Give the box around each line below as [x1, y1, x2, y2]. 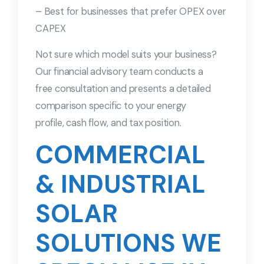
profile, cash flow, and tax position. [35, 117, 181, 130]
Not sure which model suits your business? [35, 48, 217, 61]
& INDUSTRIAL [35, 168, 206, 201]
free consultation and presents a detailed [35, 82, 211, 95]
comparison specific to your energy [35, 100, 187, 113]
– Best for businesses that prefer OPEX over [35, 5, 226, 18]
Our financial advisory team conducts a [35, 65, 203, 78]
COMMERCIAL [35, 138, 206, 171]
